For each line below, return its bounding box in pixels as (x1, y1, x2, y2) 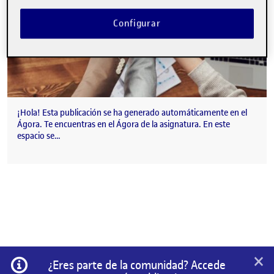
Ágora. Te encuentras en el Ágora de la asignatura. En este (17, 119, 230, 131)
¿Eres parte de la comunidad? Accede (48, 257, 226, 273)
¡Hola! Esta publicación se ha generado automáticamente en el (17, 107, 247, 119)
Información (28, 255, 80, 268)
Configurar (113, 17, 161, 30)
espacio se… (17, 130, 61, 143)
